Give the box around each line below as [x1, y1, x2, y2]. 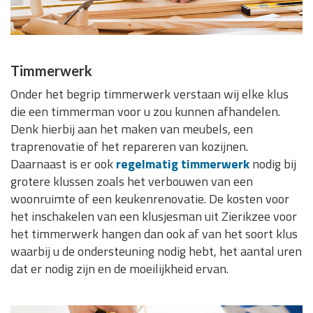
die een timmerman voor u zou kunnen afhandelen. [10, 102, 280, 122]
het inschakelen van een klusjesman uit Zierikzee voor [10, 207, 297, 226]
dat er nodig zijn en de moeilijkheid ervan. [10, 259, 228, 279]
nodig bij [249, 154, 296, 174]
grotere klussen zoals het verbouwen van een [10, 172, 253, 191]
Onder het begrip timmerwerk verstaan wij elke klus [10, 85, 289, 104]
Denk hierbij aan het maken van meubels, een [10, 119, 253, 139]
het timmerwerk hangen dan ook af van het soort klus [10, 224, 298, 244]
